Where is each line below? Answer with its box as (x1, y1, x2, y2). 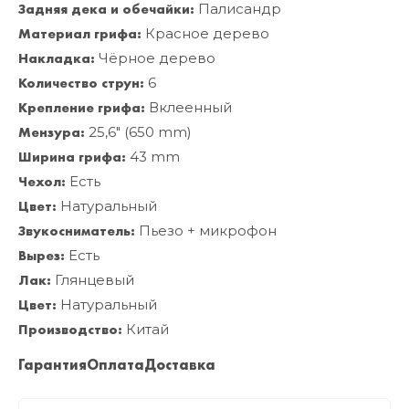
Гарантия (18, 355, 87, 375)
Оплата (87, 355, 144, 375)
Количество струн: (18, 74, 144, 93)
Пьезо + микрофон (135, 222, 277, 240)
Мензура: (18, 123, 85, 142)
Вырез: (18, 246, 65, 266)
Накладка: (18, 49, 95, 68)
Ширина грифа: (18, 148, 126, 167)
